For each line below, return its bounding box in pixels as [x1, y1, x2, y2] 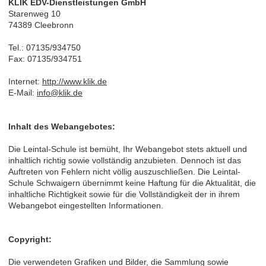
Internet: [8, 76, 42, 86]
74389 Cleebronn [8, 20, 74, 30]
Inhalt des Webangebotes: [8, 121, 115, 131]
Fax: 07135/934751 [8, 53, 82, 64]
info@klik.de [37, 87, 83, 97]
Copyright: [8, 234, 52, 244]
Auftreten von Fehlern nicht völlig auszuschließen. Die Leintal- [8, 166, 240, 176]
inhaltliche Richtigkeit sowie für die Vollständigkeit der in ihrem [8, 189, 240, 199]
